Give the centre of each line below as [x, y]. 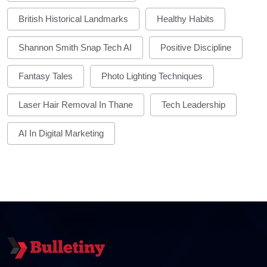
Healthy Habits [185, 19]
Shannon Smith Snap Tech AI [75, 48]
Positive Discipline [196, 48]
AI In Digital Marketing [61, 133]
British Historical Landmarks [73, 19]
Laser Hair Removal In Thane [76, 105]
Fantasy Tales [46, 76]
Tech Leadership [193, 105]
